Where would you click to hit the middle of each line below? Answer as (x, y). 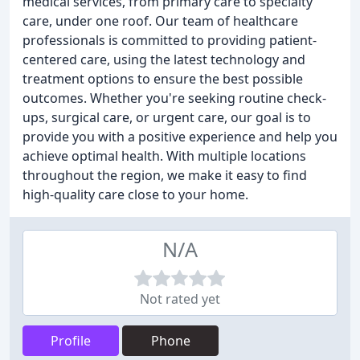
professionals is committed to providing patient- (170, 40)
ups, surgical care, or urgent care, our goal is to (167, 117)
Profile (71, 341)
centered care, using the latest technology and (164, 59)
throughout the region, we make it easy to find (165, 175)
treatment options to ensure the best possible (163, 79)
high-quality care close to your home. (135, 194)
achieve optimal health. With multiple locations (164, 156)
